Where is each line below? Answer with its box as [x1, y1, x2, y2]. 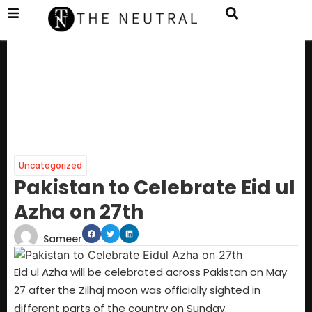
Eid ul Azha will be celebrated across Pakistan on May [14, 265, 287, 280]
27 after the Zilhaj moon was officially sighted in [14, 283, 260, 298]
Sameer [43, 232, 82, 247]
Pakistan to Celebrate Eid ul [14, 174, 295, 202]
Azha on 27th [14, 198, 143, 226]
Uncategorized [19, 159, 82, 172]
